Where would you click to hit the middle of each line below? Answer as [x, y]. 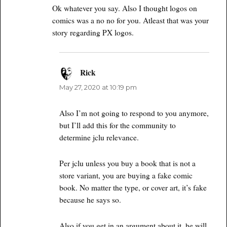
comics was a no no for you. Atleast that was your [131, 20]
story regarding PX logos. [93, 32]
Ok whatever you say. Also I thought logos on [125, 8]
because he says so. [90, 199]
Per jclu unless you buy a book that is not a [127, 163]
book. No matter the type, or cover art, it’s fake [133, 187]
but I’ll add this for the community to [117, 125]
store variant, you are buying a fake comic [126, 175]
